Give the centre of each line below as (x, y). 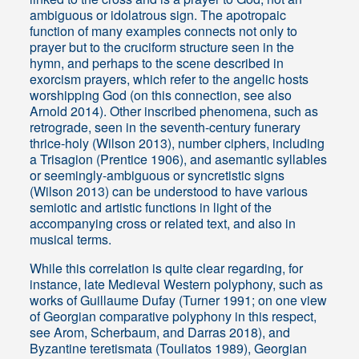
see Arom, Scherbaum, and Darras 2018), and (160, 333)
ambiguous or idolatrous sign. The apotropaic (158, 15)
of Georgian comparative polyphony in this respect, (173, 317)
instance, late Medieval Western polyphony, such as (177, 284)
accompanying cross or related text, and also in (163, 224)
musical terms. (71, 240)
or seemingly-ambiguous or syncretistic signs (157, 175)
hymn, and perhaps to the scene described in (157, 63)
